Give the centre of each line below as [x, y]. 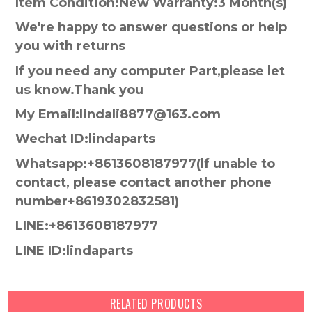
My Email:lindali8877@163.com [118, 115]
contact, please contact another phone [143, 182]
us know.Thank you [79, 89]
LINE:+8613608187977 [87, 226]
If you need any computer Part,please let [150, 71]
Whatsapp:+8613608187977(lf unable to [145, 163]
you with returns [70, 46]
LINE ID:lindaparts [74, 250]
